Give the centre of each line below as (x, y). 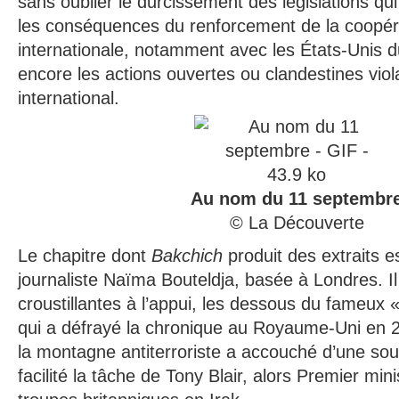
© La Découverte (297, 223)
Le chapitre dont (85, 256)
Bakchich (187, 256)
